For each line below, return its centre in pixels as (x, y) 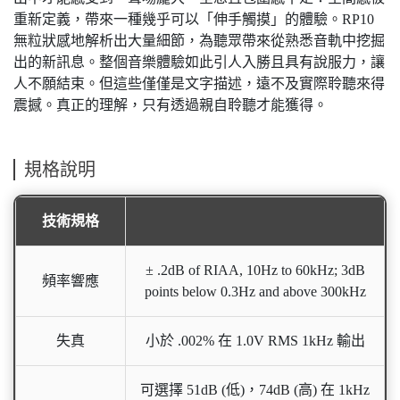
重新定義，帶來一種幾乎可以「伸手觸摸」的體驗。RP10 (194, 19)
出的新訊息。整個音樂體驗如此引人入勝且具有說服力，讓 (199, 62)
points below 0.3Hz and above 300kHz (255, 292)
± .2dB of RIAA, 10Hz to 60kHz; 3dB (255, 270)
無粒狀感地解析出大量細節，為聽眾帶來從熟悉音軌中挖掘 (199, 41)
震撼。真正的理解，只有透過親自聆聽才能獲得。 (171, 105)
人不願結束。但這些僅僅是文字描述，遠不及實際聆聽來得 (199, 83)
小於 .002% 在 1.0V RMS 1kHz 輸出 (255, 341)
